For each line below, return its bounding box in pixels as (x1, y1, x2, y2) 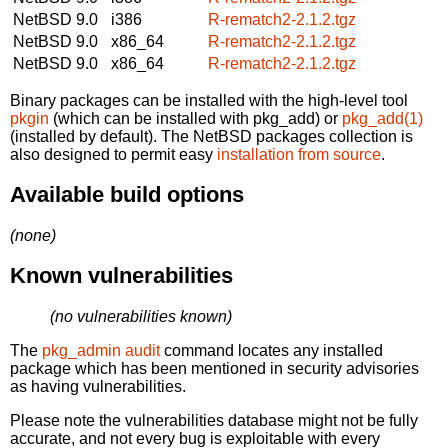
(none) (10, 226, 56, 244)
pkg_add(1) (342, 109, 423, 127)
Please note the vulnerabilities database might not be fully (10, 411, 418, 429)
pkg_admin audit (42, 341, 160, 359)
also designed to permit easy (10, 145, 217, 163)
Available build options (10, 182, 244, 208)
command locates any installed (160, 341, 383, 359)
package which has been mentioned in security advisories (10, 359, 419, 377)
